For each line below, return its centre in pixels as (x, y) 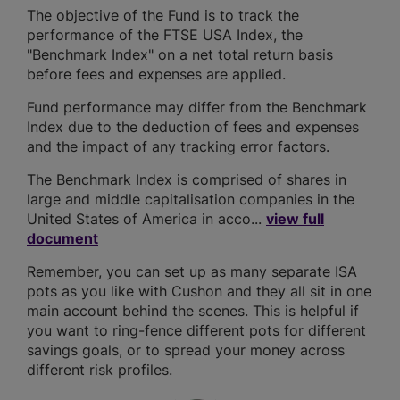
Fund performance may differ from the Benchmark (197, 107)
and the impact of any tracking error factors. (178, 146)
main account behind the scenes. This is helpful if (193, 311)
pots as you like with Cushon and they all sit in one (199, 291)
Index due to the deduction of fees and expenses (193, 127)
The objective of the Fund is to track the (163, 15)
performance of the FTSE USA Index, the (165, 35)
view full (295, 219)
